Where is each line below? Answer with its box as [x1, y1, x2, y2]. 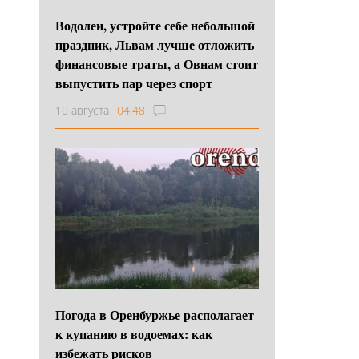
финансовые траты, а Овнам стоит [55, 54, 258, 73]
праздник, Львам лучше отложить [55, 34, 254, 54]
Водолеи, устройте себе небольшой [55, 15, 255, 34]
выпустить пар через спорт [55, 73, 212, 92]
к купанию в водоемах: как [55, 324, 212, 343]
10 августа [55, 102, 109, 118]
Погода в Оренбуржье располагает [55, 305, 254, 324]
